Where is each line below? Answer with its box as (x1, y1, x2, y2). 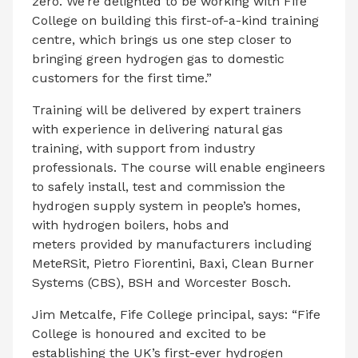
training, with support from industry (32, 140, 255, 156)
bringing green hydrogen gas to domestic (32, 50, 284, 66)
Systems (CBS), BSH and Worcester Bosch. (32, 274, 291, 290)
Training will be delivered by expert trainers (32, 101, 301, 117)
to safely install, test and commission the (32, 178, 285, 194)
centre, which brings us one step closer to (32, 31, 292, 47)
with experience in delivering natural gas (32, 121, 283, 137)
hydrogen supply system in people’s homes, (32, 197, 300, 213)
